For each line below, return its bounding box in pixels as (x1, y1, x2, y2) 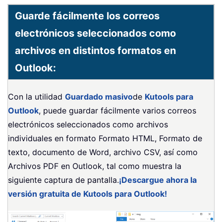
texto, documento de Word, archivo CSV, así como (8, 147, 198, 157)
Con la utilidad (8, 91, 65, 102)
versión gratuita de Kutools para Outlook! (8, 188, 167, 199)
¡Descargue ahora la (119, 174, 197, 185)
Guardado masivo (65, 91, 133, 102)
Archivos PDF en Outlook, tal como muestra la (8, 161, 181, 171)
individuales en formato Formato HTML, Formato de (8, 133, 202, 143)
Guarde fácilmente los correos (15, 9, 160, 22)
